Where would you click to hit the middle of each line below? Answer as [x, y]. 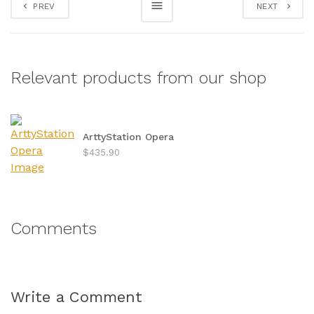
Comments [54, 229]
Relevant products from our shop [138, 78]
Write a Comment [76, 297]
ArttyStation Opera [128, 137]
